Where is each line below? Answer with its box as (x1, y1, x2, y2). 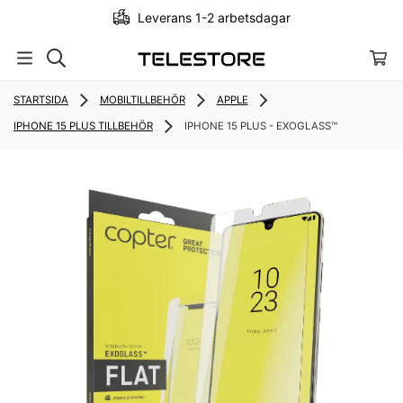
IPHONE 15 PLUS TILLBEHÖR (13, 119, 153, 132)
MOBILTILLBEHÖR (99, 93, 185, 106)
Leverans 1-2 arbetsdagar (134, 10, 291, 25)
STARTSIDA (13, 93, 68, 106)
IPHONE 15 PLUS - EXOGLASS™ (184, 119, 337, 132)
